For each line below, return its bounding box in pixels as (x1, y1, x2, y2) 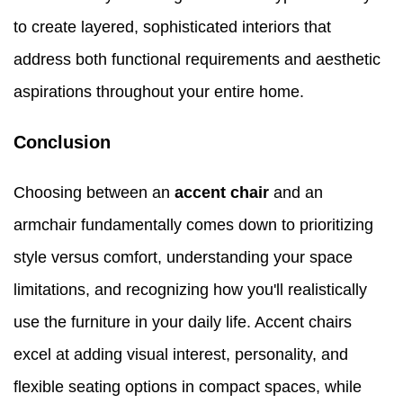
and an (269, 183, 323, 201)
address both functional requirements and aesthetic (13, 49, 381, 68)
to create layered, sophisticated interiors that (13, 17, 331, 36)
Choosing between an (13, 183, 175, 201)
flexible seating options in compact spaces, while (13, 377, 362, 396)
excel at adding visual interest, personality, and (13, 345, 348, 363)
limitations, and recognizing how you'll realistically (13, 280, 367, 299)
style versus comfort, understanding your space (13, 247, 353, 266)
